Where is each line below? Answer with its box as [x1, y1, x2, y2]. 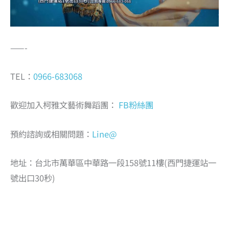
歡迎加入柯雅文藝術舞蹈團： [10, 99, 119, 111]
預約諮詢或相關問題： [10, 127, 92, 140]
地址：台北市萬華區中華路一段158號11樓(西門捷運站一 [10, 156, 216, 169]
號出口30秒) [10, 171, 55, 184]
